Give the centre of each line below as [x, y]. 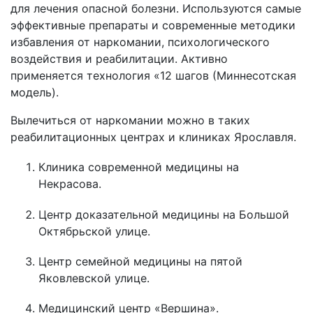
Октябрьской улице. [94, 231]
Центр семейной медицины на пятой [140, 261]
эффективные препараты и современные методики [153, 26]
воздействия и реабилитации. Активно [119, 59]
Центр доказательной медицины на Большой [164, 214]
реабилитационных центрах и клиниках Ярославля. [153, 137]
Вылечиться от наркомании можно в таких [130, 121]
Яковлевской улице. [94, 278]
